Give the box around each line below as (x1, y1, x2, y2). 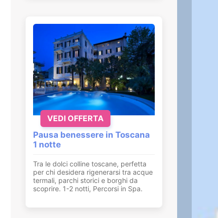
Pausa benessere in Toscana (33, 129, 150, 140)
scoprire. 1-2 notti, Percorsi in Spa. (33, 184, 143, 193)
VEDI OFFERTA (47, 113, 104, 123)
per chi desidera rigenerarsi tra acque (33, 167, 153, 176)
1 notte (33, 139, 61, 149)
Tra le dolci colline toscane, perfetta (33, 159, 146, 168)
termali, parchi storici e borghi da (33, 176, 138, 184)
